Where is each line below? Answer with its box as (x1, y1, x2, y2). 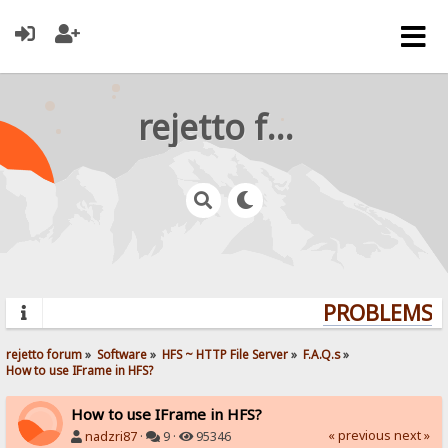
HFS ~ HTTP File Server (162, 345, 289, 362)
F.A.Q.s (303, 345, 341, 362)
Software (97, 345, 148, 362)
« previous (327, 426, 391, 444)
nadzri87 (85, 427, 138, 445)
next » (393, 426, 430, 444)
